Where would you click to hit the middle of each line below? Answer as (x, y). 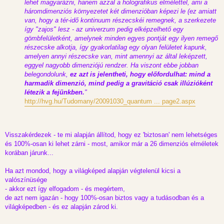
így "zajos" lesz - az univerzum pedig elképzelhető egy (104, 29)
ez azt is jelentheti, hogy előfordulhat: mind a (140, 74)
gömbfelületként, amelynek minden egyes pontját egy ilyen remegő (121, 38)
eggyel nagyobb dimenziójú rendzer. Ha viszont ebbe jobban (111, 65)
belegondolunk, (47, 74)
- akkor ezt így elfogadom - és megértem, (65, 188)
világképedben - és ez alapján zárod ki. (61, 206)
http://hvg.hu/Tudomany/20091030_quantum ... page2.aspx (110, 101)
